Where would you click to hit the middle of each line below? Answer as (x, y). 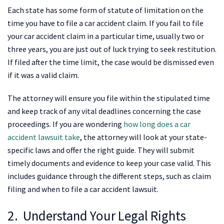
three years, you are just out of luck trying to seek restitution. (112, 49)
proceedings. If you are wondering (65, 124)
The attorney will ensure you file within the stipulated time (109, 98)
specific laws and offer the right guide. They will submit (101, 150)
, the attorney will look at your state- (143, 137)
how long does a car (157, 124)
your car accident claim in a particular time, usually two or (106, 36)
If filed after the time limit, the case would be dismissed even (111, 62)
